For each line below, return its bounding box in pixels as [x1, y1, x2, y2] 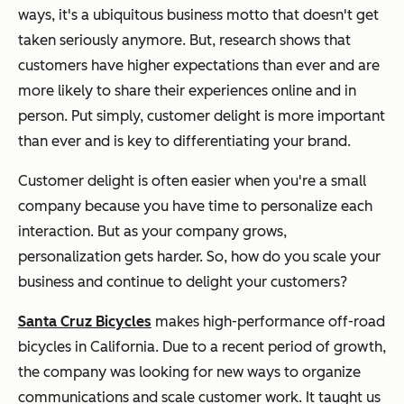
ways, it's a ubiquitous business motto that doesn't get [18, 5, 379, 23]
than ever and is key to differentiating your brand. [18, 132, 351, 150]
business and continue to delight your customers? [18, 272, 347, 290]
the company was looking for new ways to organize [18, 363, 361, 381]
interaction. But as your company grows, [18, 222, 287, 240]
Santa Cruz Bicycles [18, 312, 151, 330]
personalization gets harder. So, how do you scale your [18, 247, 381, 265]
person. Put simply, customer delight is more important [18, 106, 385, 124]
